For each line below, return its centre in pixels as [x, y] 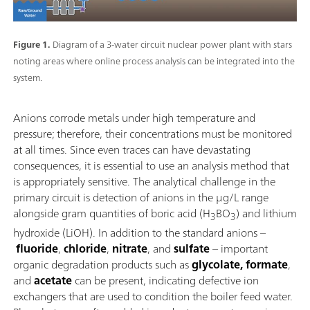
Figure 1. [31, 44]
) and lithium [266, 213]
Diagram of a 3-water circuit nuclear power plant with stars [172, 44]
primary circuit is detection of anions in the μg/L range [141, 197]
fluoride [37, 248]
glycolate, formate [240, 264]
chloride [85, 248]
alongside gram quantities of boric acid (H [112, 213]
